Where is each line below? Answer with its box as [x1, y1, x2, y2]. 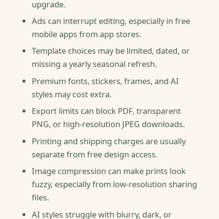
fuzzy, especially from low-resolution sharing [31, 178, 197, 190]
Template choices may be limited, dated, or [31, 45, 190, 57]
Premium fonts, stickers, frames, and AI [31, 75, 179, 87]
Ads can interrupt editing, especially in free [31, 15, 190, 26]
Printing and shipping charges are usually [31, 135, 186, 147]
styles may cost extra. [31, 88, 111, 100]
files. [31, 192, 49, 203]
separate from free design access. [31, 148, 157, 160]
